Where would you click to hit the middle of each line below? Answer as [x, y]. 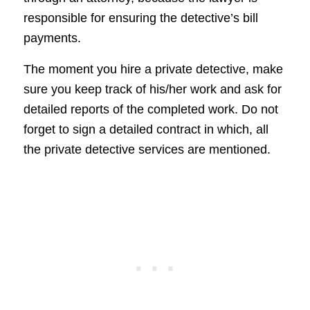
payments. [52, 38]
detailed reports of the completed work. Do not [151, 109]
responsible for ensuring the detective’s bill [140, 18]
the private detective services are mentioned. [147, 149]
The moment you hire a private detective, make [153, 69]
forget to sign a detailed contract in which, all [146, 129]
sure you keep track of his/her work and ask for [152, 89]
